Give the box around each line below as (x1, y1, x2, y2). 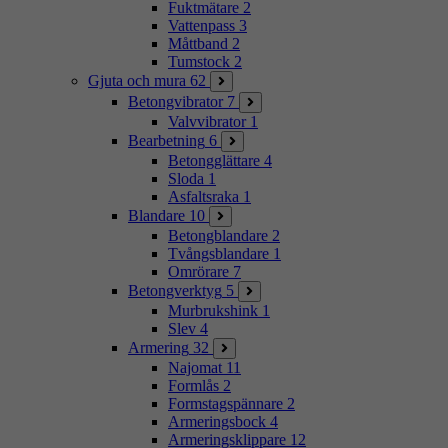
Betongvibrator (128, 93, 223, 111)
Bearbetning (128, 132, 205, 150)
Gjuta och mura (88, 72, 186, 90)
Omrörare (168, 263, 229, 281)
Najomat (168, 359, 222, 377)
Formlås (168, 377, 219, 395)
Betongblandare (168, 227, 268, 245)
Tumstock (168, 53, 230, 71)
